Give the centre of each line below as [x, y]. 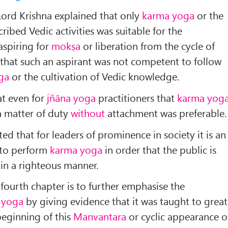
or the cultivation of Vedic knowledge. [94, 76]
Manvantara [100, 216]
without [88, 112]
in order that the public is [160, 149]
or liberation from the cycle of [148, 46]
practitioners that [137, 97]
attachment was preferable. [166, 112]
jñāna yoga [72, 97]
